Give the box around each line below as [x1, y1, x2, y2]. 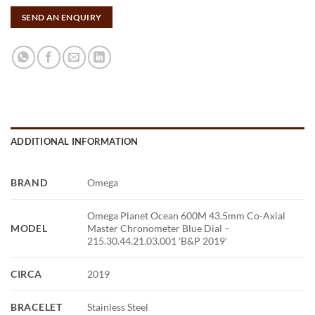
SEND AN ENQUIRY [21, 11, 102, 22]
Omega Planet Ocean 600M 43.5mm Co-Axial [87, 210, 286, 222]
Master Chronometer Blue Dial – [87, 222, 231, 235]
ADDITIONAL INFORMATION [11, 136, 139, 148]
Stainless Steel [87, 301, 149, 314]
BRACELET [11, 301, 63, 314]
